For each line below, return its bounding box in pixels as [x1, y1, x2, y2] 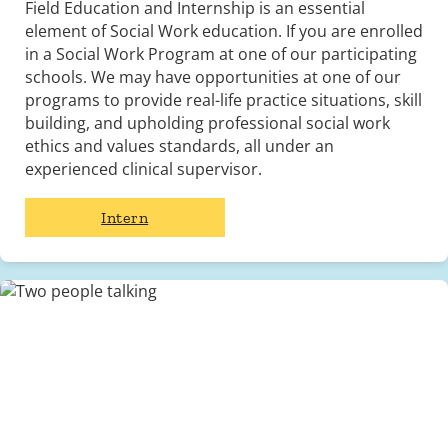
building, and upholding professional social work [24, 112, 390, 135]
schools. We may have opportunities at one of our [24, 66, 401, 89]
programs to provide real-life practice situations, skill [24, 89, 422, 112]
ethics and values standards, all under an [24, 135, 334, 158]
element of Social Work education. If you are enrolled [24, 20, 423, 43]
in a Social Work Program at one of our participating [24, 43, 417, 66]
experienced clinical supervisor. [24, 158, 262, 181]
